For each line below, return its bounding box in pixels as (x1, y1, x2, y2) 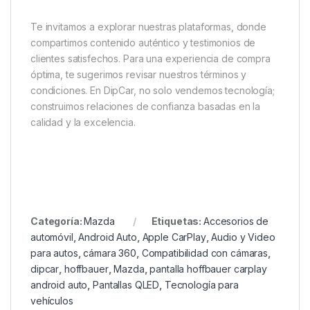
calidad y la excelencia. (30, 116, 136, 129)
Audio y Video (211, 231, 275, 244)
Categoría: (30, 215, 84, 228)
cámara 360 (83, 247, 136, 259)
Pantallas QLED (93, 279, 160, 291)
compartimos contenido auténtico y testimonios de (30, 37, 256, 49)
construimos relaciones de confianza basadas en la (30, 100, 261, 113)
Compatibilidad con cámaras (141, 247, 268, 259)
